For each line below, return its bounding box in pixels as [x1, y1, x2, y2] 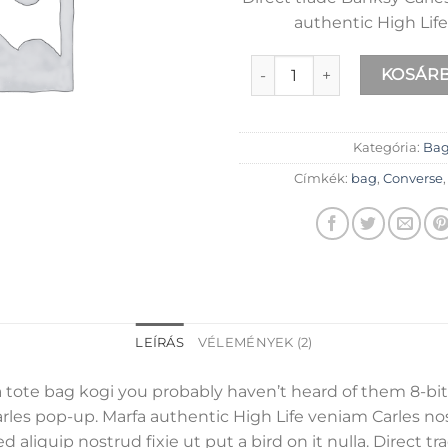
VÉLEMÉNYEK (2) [197, 335, 313, 351]
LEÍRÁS [135, 335, 184, 351]
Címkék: [293, 171, 351, 187]
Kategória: [352, 140, 423, 156]
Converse [382, 171, 443, 187]
